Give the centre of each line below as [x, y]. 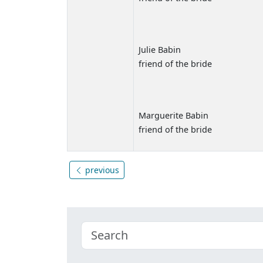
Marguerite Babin [173, 115]
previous [101, 170]
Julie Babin [160, 49]
